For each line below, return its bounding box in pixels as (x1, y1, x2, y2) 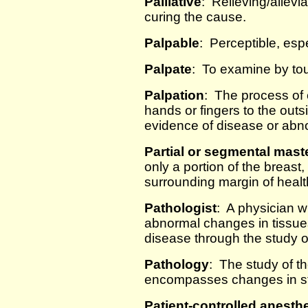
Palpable (144, 36, 199, 50)
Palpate (144, 62, 192, 76)
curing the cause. (144, 10, 246, 24)
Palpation (144, 88, 204, 102)
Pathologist (144, 201, 217, 215)
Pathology (144, 257, 209, 272)
